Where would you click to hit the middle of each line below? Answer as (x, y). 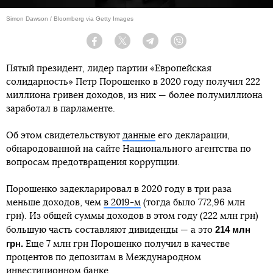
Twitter (140, 45)
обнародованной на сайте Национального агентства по (129, 149)
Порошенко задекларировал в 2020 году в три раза (119, 190)
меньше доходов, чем (55, 203)
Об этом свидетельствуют (64, 136)
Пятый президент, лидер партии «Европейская (109, 69)
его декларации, (193, 136)
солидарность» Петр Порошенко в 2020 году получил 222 (133, 82)
